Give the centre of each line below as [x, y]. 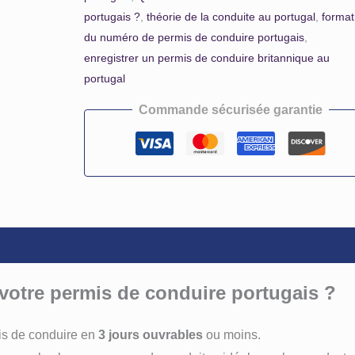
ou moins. [232, 335]
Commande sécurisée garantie [231, 109]
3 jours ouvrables [151, 335]
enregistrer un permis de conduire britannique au [207, 58]
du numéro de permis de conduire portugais [195, 38]
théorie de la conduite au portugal [231, 17]
